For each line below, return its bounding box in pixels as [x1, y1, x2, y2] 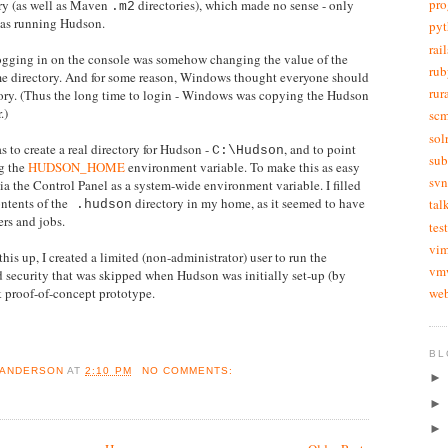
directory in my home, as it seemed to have [132, 194, 365, 213]
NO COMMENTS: [141, 364, 237, 376]
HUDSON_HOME [28, 158, 128, 177]
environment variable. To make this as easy [128, 158, 360, 177]
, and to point [284, 140, 356, 159]
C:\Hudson [212, 143, 284, 159]
